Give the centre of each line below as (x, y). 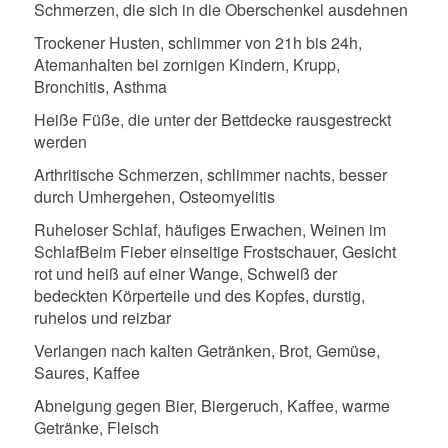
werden (60, 141)
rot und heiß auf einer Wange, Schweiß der (185, 273)
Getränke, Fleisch (96, 427)
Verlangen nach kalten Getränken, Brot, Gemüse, (206, 350)
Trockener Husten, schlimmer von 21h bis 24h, (197, 42)
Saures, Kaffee (86, 372)
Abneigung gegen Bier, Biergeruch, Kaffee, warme (211, 405)
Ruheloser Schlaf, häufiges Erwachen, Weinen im (209, 229)
